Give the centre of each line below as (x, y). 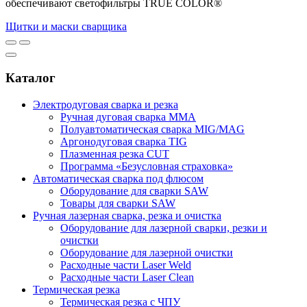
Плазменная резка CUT (115, 153)
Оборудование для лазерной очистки (147, 252)
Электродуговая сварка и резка (106, 104)
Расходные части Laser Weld (126, 265)
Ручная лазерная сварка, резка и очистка (127, 215)
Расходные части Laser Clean (127, 277)
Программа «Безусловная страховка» (147, 166)
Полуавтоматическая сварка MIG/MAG (152, 129)
